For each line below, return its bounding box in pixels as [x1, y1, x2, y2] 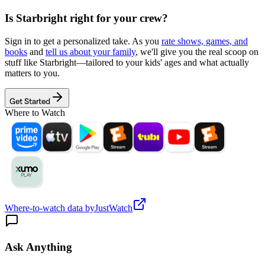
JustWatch [95, 202, 132, 213]
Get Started [9, 95, 50, 106]
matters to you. [5, 67, 60, 78]
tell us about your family [46, 46, 135, 57]
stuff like [5, 57, 40, 67]
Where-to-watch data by [5, 202, 95, 213]
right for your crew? [67, 11, 168, 24]
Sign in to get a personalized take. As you [5, 35, 161, 46]
